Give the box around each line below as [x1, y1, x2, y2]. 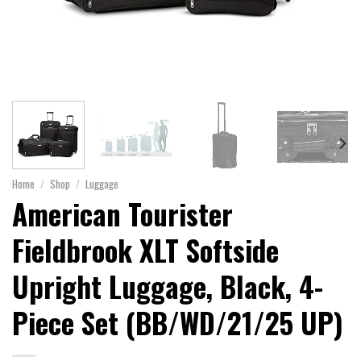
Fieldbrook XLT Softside [12, 228, 279, 271]
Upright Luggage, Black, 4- [12, 264, 323, 307]
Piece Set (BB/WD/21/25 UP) [12, 301, 343, 343]
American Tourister [12, 192, 233, 234]
